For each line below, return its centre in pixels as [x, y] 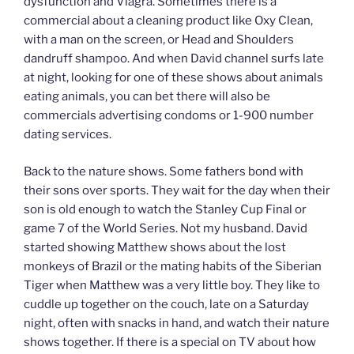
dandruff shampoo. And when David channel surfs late [174, 59]
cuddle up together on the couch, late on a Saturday [166, 304]
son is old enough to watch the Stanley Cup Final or [165, 209]
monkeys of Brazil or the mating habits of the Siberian [173, 266]
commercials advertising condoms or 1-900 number [169, 116]
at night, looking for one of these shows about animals [173, 78]
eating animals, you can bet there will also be [147, 97]
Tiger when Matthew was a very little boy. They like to [172, 285]
